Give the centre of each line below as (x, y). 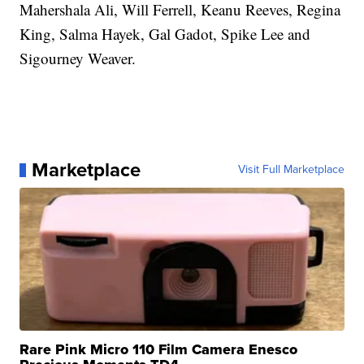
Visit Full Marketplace (291, 170)
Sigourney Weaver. (78, 58)
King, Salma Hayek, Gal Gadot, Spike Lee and (165, 34)
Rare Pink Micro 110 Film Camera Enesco (159, 350)
